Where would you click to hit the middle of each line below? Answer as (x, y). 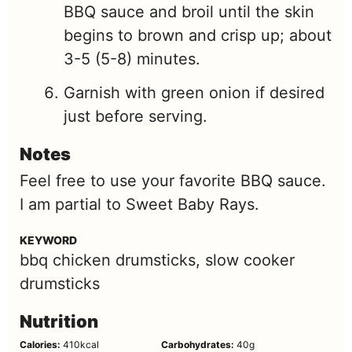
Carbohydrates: (199, 345)
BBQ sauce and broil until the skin (189, 12)
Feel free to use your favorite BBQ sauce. (173, 181)
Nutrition (59, 321)
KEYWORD (48, 240)
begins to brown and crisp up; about (198, 35)
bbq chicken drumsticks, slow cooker (157, 260)
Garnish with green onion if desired (194, 93)
